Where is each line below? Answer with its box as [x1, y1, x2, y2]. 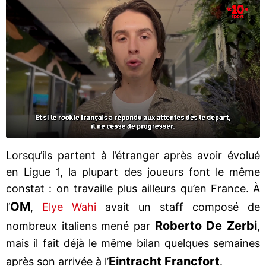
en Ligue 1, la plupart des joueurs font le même [6, 165, 260, 178]
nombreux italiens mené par [6, 219, 155, 232]
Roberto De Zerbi [154, 218, 258, 233]
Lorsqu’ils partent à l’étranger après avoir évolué [6, 148, 260, 161]
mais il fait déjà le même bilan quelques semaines [6, 236, 260, 249]
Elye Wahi [42, 200, 96, 213]
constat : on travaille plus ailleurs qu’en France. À [6, 182, 260, 195]
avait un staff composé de [96, 200, 260, 213]
